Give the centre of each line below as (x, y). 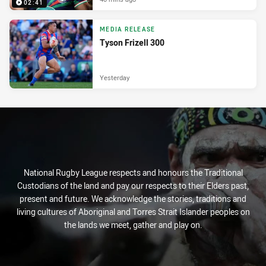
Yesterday (115, 78)
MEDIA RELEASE (128, 30)
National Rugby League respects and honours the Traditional (133, 173)
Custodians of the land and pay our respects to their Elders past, (133, 186)
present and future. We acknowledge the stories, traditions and (133, 199)
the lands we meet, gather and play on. (133, 225)
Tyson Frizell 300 (132, 43)
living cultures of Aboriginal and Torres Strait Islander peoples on (133, 212)
